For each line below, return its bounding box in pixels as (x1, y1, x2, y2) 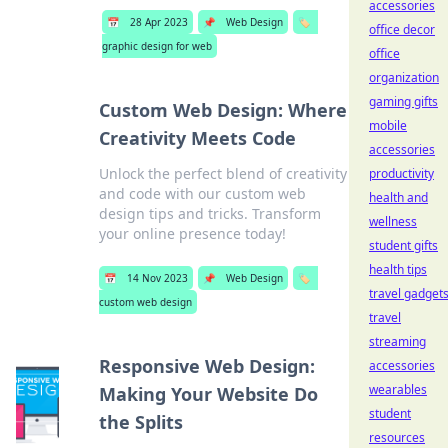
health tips (369, 261, 427, 278)
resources (369, 429, 425, 446)
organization (369, 69, 439, 86)
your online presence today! (98, 224, 286, 243)
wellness (369, 213, 417, 230)
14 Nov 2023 (126, 271, 188, 285)
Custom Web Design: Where (98, 98, 347, 122)
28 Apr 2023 (129, 15, 188, 29)
